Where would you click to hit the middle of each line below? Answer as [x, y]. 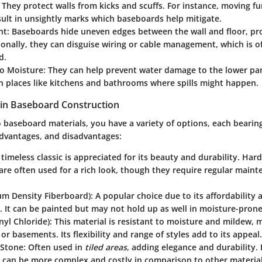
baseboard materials [45, 123]
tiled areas [106, 247]
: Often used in [54, 247]
